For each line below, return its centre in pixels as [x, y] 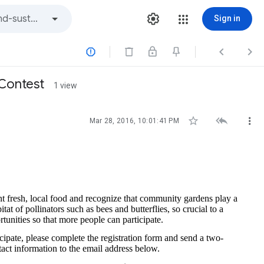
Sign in [227, 18]
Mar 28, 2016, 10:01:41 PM [134, 121]
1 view [65, 85]
